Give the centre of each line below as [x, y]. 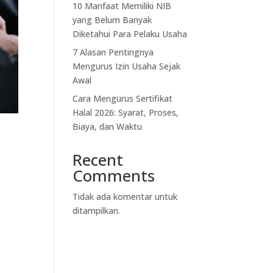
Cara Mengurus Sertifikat [123, 99]
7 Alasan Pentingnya [113, 52]
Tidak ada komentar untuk [125, 197]
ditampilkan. [97, 211]
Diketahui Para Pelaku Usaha [130, 34]
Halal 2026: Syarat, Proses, [126, 113]
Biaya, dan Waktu [108, 127]
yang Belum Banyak [112, 20]
